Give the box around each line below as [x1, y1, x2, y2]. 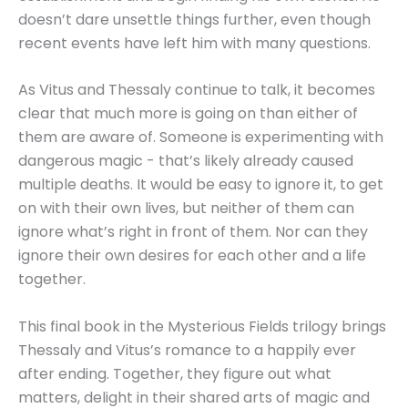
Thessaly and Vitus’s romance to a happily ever [18, 339, 356, 361]
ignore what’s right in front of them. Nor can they [18, 221, 368, 243]
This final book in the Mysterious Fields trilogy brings [18, 315, 386, 337]
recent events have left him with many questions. [18, 32, 371, 54]
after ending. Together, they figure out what [18, 362, 331, 384]
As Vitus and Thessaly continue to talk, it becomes [18, 79, 375, 101]
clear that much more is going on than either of [18, 103, 358, 125]
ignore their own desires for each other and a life [18, 245, 366, 267]
